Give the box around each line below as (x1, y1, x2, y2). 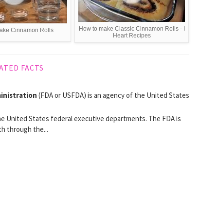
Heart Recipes (112, 32, 151, 39)
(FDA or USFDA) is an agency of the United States (37, 91, 189, 100)
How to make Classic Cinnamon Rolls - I (78, 25, 185, 33)
